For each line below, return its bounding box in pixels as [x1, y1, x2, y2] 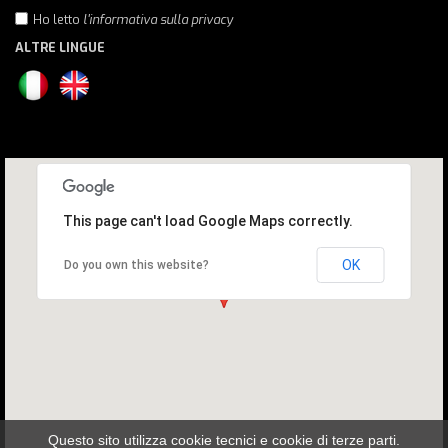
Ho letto [33, 10, 83, 28]
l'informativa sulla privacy [83, 10, 233, 28]
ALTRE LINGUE [15, 38, 105, 56]
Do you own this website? [63, 257, 209, 272]
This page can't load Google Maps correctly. [62, 212, 353, 229]
